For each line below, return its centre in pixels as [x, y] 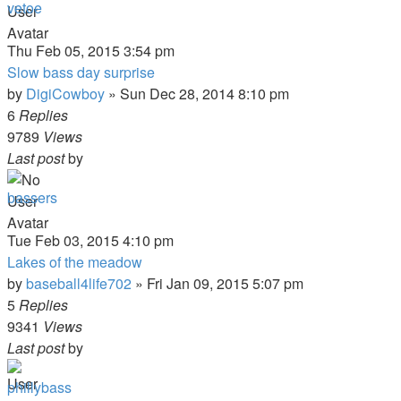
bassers [32, 197]
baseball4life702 [79, 283]
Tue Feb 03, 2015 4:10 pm [90, 240]
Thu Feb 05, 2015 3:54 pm [91, 51]
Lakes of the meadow [75, 262]
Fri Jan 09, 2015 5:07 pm [225, 283]
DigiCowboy [65, 94]
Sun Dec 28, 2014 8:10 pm [205, 94]
